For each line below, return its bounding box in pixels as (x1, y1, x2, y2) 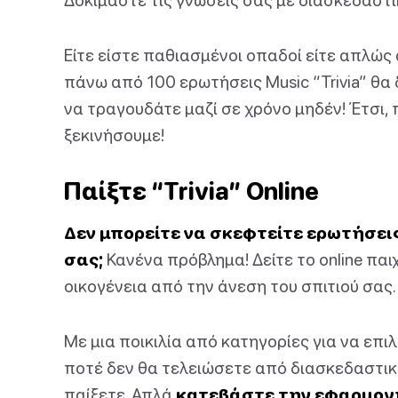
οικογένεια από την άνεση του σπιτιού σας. (64, 275, 396, 296)
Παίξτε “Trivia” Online (64, 177, 319, 205)
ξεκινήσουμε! (64, 124, 164, 145)
